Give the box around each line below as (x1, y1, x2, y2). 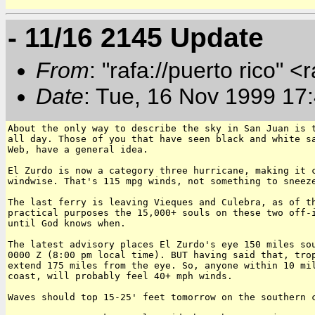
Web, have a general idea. (8, 143, 148, 155)
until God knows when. (8, 217, 126, 229)
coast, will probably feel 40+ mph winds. (8, 270, 233, 281)
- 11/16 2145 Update (8, 21, 264, 53)
